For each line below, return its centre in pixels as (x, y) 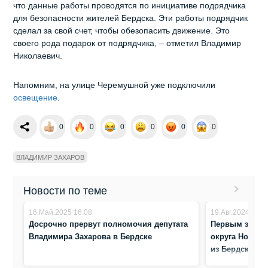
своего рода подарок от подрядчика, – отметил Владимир (127, 43)
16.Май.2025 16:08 (61, 213)
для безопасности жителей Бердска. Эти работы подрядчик (131, 18)
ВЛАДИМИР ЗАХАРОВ (51, 158)
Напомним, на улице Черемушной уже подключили (115, 85)
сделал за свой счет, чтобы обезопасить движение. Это (122, 31)
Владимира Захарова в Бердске (91, 237)
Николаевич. (38, 56)
